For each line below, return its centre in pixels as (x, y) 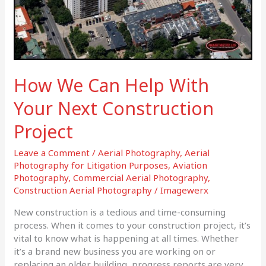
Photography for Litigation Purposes (91, 165)
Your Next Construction (114, 108)
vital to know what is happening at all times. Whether (126, 238)
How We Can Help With (112, 85)
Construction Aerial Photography (83, 190)
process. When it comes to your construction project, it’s (132, 225)
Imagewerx (185, 190)
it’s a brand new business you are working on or (115, 251)
